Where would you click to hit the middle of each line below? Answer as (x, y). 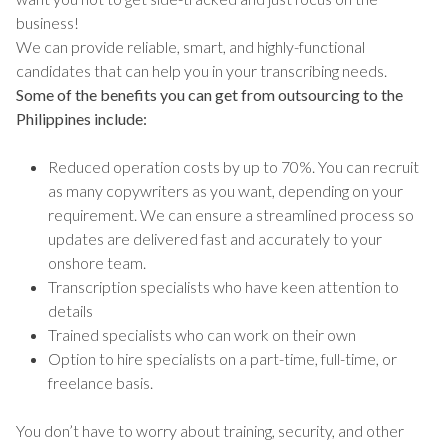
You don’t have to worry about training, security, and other (210, 431)
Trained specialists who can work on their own (203, 335)
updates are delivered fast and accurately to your (215, 239)
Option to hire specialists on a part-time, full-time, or (222, 359)
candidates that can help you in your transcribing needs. (203, 71)
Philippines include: (81, 119)
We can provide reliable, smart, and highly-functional (190, 47)
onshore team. (97, 263)
